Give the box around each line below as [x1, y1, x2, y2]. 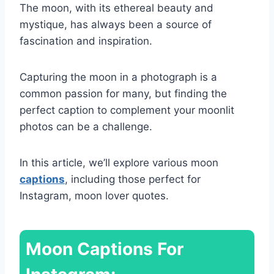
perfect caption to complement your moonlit [20, 103, 234, 116]
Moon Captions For [26, 238, 183, 259]
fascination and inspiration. [20, 34, 152, 47]
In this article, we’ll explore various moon [20, 156, 218, 169]
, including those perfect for [65, 172, 201, 185]
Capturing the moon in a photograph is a [20, 70, 217, 83]
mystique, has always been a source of [20, 18, 212, 31]
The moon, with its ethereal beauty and [20, 1, 213, 14]
